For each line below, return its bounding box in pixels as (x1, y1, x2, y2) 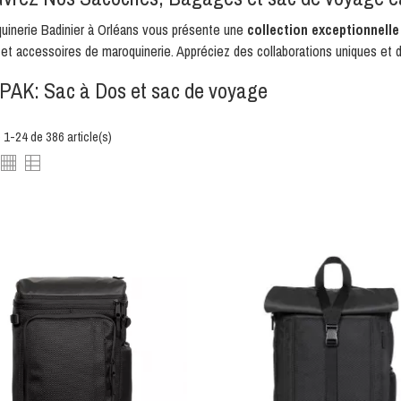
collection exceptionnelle (246, 20, 399, 39)
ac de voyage (159, 76, 268, 105)
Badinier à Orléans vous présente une (37, 20, 247, 39)
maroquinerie (101, 41, 171, 61)
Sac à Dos (43, 76, 126, 105)
